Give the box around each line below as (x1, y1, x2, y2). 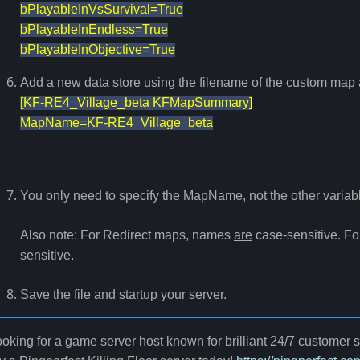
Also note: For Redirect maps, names (20, 228, 234, 243)
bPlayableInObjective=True (20, 43, 175, 57)
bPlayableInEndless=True (20, 22, 168, 37)
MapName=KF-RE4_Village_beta (20, 116, 213, 130)
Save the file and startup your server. (20, 288, 227, 302)
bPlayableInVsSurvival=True (20, 2, 183, 17)
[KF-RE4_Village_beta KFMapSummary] (20, 96, 252, 110)
